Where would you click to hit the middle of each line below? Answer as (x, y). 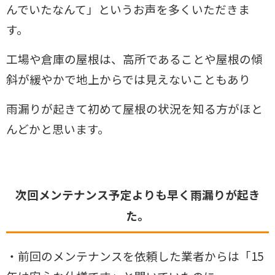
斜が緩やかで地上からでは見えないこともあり (128, 79)
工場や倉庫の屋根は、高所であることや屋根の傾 (134, 58)
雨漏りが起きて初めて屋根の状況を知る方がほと (134, 108)
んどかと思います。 (58, 128)
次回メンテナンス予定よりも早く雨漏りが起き (137, 194)
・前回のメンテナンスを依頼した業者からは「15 (135, 255)
